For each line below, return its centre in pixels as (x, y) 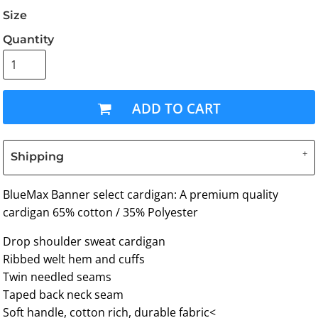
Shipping (38, 156)
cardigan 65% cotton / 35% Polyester (102, 212)
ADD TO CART (177, 108)
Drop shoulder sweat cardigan (84, 241)
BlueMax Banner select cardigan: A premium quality (141, 194)
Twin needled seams (57, 276)
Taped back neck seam (64, 294)
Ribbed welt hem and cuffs (74, 259)
